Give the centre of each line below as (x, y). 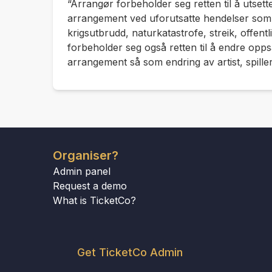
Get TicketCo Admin (130, 252)
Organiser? (86, 155)
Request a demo (90, 186)
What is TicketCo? (94, 200)
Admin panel (82, 171)
